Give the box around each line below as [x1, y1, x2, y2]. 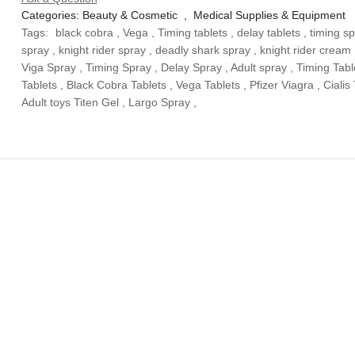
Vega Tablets [175, 78, 240, 91]
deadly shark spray [155, 44, 250, 56]
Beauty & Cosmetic [82, 9, 177, 21]
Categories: [21, 9, 82, 21]
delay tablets [236, 26, 300, 39]
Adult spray [230, 61, 287, 74]
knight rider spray [58, 44, 146, 56]
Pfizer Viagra [249, 78, 314, 91]
